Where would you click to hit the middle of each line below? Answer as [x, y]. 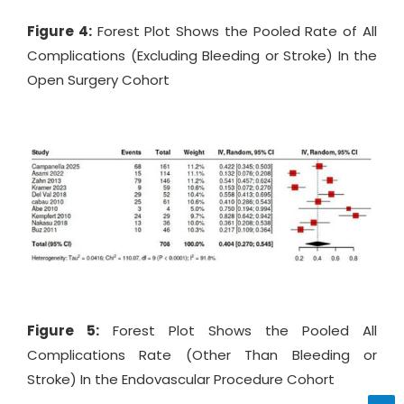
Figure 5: [63, 330]
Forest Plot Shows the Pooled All [238, 330]
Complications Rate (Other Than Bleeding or [202, 354]
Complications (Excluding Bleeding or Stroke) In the [202, 56]
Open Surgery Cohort [98, 80]
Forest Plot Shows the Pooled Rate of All [234, 32]
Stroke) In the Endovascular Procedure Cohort [181, 379]
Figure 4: [60, 32]
